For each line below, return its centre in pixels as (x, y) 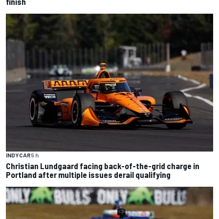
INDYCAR (18, 155)
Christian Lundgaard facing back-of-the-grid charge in (103, 165)
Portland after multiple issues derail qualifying (88, 174)
